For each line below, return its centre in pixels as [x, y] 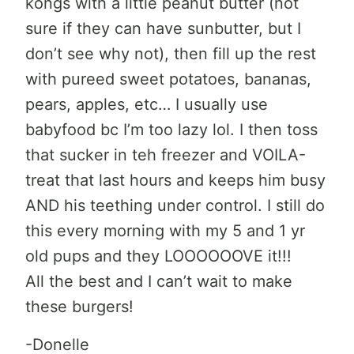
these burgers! [79, 306]
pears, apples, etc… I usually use [147, 104]
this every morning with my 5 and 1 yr [165, 230]
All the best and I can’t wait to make [159, 281]
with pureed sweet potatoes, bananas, [168, 79]
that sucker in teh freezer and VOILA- [166, 154]
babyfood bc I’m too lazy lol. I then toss [171, 129]
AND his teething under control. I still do [175, 205]
